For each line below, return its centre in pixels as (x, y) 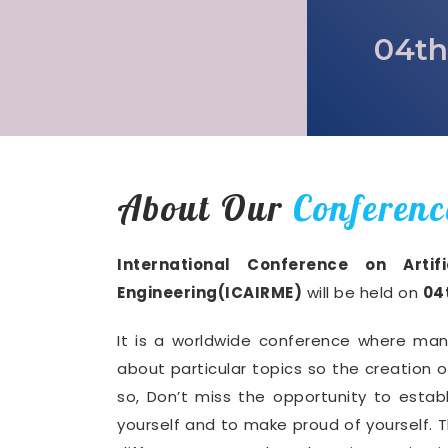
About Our (205, 208)
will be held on (362, 292)
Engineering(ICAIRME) (209, 292)
